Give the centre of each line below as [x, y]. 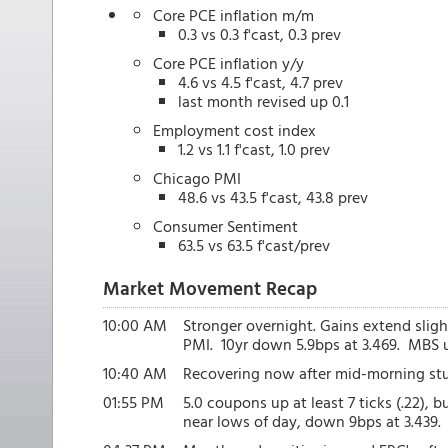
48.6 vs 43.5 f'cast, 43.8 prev [273, 197]
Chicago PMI [197, 178]
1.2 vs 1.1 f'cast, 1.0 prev [254, 149]
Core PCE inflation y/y [230, 63]
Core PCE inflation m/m [233, 15]
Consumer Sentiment [225, 226]
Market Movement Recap [210, 287]
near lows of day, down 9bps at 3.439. [312, 421]
